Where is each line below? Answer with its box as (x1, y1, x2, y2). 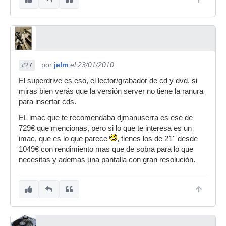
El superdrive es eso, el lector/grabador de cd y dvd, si (19, 77, 197, 85)
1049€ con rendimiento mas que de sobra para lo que (19, 145, 193, 153)
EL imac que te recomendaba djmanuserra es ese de (19, 114, 193, 122)
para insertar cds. (19, 98, 76, 106)
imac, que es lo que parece (19, 135, 109, 143)
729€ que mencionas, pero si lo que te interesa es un (19, 124, 192, 132)
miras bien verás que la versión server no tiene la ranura (19, 87, 203, 95)
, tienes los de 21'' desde (117, 135, 198, 143)
